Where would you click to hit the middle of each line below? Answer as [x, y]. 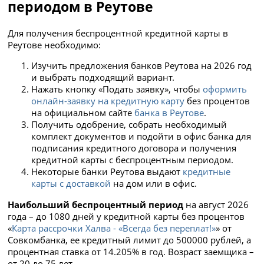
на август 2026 [216, 204]
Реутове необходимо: [55, 44]
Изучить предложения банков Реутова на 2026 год [142, 66]
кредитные [207, 172]
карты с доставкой [71, 184]
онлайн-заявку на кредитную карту [108, 101]
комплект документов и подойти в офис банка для [141, 136]
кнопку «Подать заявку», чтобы [134, 89]
